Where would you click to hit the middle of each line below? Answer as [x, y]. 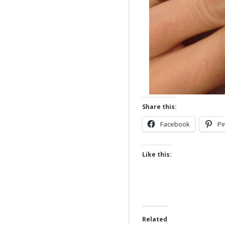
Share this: [159, 107]
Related [154, 219]
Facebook [175, 124]
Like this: [157, 155]
